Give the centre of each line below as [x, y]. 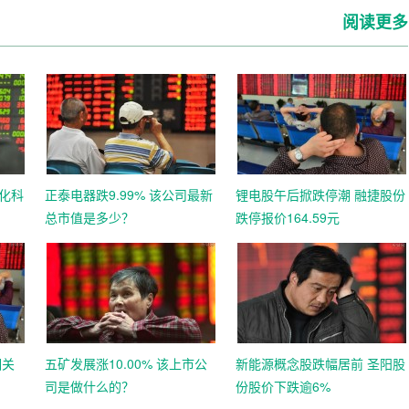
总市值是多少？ [89, 217]
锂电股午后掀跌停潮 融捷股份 [320, 194]
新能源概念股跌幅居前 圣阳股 [320, 363]
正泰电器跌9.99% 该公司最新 [129, 194]
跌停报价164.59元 [288, 217]
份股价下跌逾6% [283, 386]
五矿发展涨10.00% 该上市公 [126, 363]
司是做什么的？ [89, 386]
